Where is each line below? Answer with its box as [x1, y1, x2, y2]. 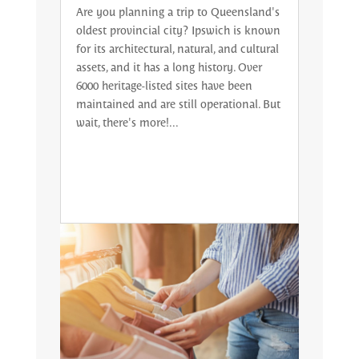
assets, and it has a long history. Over [75, 58, 262, 74]
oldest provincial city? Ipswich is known [75, 22, 280, 37]
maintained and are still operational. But [75, 95, 280, 111]
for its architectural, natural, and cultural [75, 40, 279, 55]
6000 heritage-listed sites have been [75, 77, 252, 92]
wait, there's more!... [75, 114, 179, 129]
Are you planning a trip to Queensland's [75, 3, 280, 18]
